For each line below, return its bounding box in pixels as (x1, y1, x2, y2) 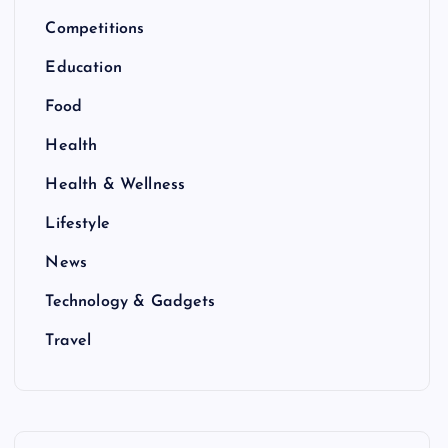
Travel (45, 333, 92, 349)
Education (45, 60, 122, 76)
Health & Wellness (45, 177, 186, 193)
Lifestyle (45, 216, 110, 232)
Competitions (45, 21, 145, 37)
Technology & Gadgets (45, 294, 216, 310)
